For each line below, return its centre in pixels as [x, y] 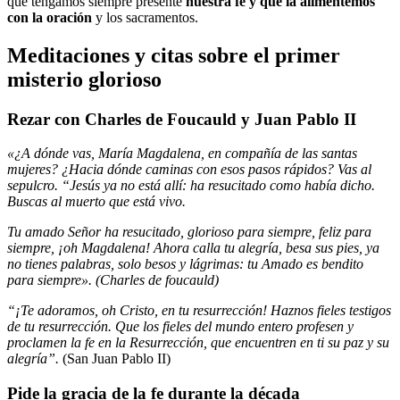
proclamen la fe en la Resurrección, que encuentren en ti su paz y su [198, 343]
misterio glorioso [84, 79]
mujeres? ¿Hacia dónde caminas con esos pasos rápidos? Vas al [189, 170]
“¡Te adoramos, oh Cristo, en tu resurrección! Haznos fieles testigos [199, 311]
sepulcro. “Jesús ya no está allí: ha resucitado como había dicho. [191, 186]
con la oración [51, 17]
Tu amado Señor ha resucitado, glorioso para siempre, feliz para [189, 232]
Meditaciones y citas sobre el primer [174, 55]
